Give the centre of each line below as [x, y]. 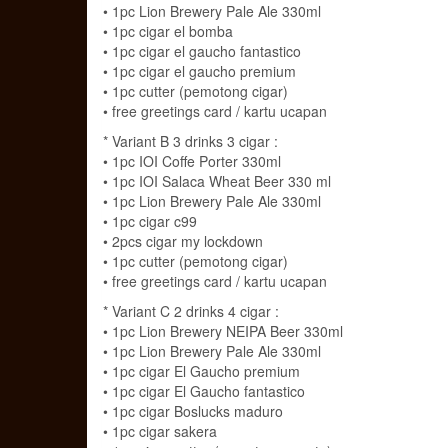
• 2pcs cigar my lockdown [183, 240]
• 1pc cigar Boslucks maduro [193, 410]
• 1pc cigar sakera [160, 430]
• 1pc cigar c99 [150, 220]
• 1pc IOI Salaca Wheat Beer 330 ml [217, 180]
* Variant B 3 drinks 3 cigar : [190, 140]
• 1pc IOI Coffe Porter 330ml [192, 160]
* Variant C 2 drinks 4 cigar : [191, 310]
